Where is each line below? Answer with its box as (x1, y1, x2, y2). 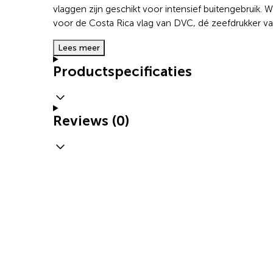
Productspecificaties (53, 63, 192, 80)
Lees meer (58, 43, 100, 54)
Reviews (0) (53, 112, 129, 129)
